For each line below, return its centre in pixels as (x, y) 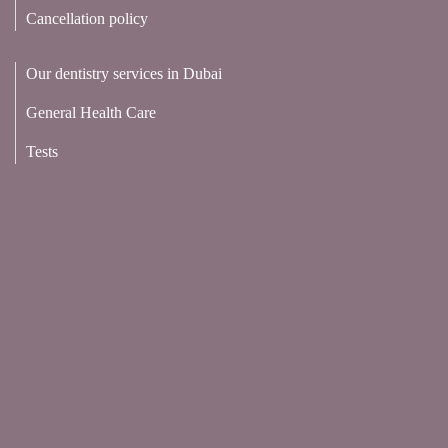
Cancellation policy (87, 19)
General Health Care (91, 113)
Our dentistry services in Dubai (124, 74)
